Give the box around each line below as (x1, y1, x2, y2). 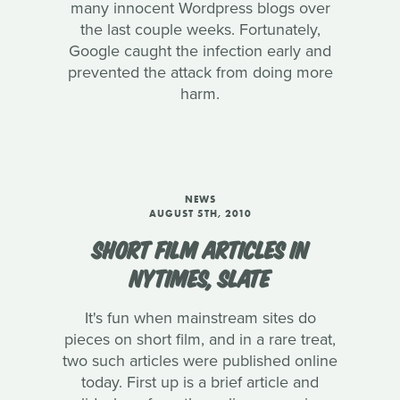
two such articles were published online (62, 351, 337, 371)
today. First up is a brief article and (81, 372, 319, 392)
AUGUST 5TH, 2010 (148, 207, 252, 220)
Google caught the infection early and (69, 41, 331, 61)
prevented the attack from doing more (67, 62, 333, 82)
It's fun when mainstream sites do (84, 308, 316, 328)
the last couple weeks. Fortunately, (79, 20, 321, 39)
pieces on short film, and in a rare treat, (64, 329, 336, 349)
